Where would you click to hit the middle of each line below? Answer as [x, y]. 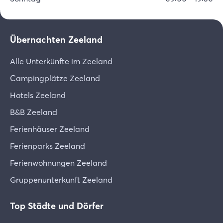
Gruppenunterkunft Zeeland [61, 180]
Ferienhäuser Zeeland [50, 129]
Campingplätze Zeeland [55, 78]
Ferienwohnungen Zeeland [58, 163]
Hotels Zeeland [38, 95]
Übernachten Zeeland [56, 40]
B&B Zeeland [34, 112]
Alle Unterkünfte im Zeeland [61, 61]
